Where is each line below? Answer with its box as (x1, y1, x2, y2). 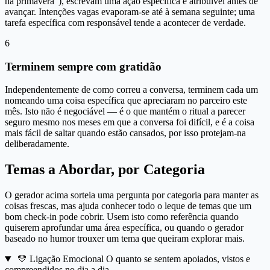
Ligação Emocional (29, 254, 106, 265)
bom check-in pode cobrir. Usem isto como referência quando (5, 212, 239, 222)
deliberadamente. (5, 139, 69, 149)
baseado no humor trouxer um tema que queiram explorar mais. (5, 233, 245, 244)
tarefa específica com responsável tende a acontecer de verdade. (5, 17, 246, 28)
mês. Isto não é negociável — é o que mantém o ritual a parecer (5, 106, 245, 117)
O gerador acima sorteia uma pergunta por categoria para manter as (5, 190, 259, 201)
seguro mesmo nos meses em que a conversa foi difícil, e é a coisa (5, 117, 254, 128)
